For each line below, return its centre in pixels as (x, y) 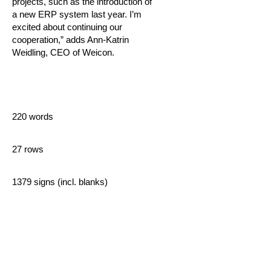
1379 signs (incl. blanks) (60, 182)
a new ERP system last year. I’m (77, 14)
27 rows (28, 149)
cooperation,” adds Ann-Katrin (70, 40)
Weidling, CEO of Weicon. (63, 52)
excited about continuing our (67, 27)
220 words (33, 116)
